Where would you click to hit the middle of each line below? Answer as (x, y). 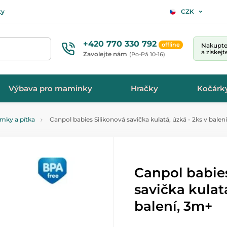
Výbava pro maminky (51, 88)
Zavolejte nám (105, 54)
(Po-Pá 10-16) (147, 54)
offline (171, 44)
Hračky (145, 88)
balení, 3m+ (173, 206)
